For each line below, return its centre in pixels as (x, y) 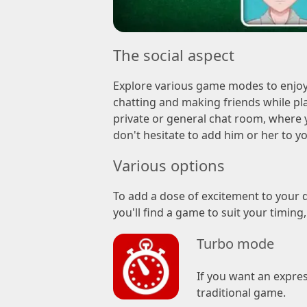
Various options (169, 165)
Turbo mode (235, 244)
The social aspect (174, 55)
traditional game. (241, 293)
